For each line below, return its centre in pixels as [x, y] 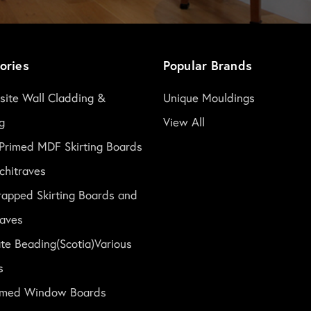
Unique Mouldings [209, 97]
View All [184, 121]
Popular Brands [207, 65]
